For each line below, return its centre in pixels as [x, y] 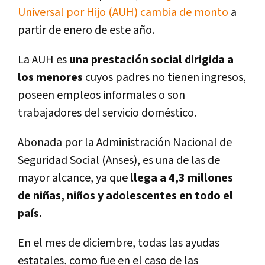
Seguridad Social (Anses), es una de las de [119, 160]
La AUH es [43, 59]
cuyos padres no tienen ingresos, [166, 77]
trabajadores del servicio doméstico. [107, 113]
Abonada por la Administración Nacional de [125, 142]
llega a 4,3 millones [180, 178]
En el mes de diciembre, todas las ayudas [119, 243]
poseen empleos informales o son [101, 95]
